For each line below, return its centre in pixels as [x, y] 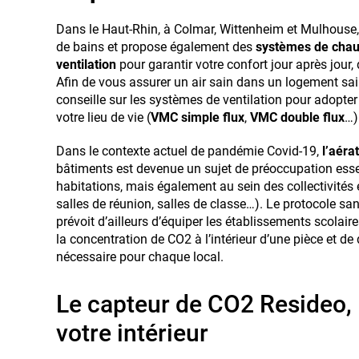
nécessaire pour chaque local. [140, 256]
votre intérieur [132, 333]
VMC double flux [297, 117]
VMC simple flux [198, 117]
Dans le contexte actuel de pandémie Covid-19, [189, 151]
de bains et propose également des [154, 46]
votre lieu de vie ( [103, 117]
